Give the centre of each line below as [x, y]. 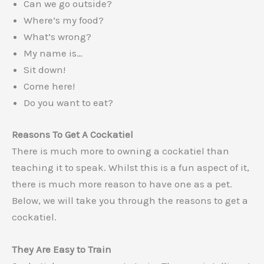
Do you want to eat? [68, 103]
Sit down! [44, 70]
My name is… [53, 53]
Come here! [49, 86]
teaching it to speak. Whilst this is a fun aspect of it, [131, 167]
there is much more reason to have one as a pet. [122, 184]
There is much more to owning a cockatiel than [121, 151]
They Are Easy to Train [62, 249]
